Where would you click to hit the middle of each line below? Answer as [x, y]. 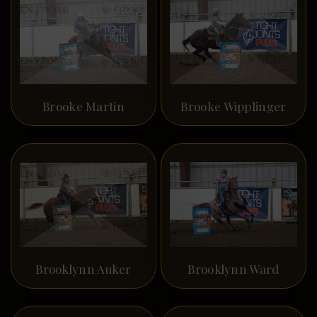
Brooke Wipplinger [234, 106]
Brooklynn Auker [83, 269]
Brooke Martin [83, 106]
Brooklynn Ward [234, 269]
